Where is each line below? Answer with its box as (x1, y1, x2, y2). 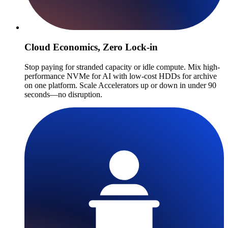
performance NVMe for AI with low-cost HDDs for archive (24, 71, 217, 80)
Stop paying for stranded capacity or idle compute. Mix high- (24, 62, 220, 71)
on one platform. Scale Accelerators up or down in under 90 (24, 80, 216, 90)
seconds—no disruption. (24, 90, 102, 99)
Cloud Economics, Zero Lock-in (24, 42, 158, 52)
